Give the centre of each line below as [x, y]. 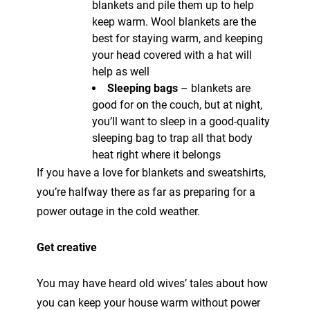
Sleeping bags [143, 88]
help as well [121, 71]
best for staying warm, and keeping [177, 38]
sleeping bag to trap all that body [172, 138]
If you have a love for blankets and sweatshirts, [151, 172]
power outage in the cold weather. [118, 211]
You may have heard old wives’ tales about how [152, 283]
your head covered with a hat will [172, 55]
